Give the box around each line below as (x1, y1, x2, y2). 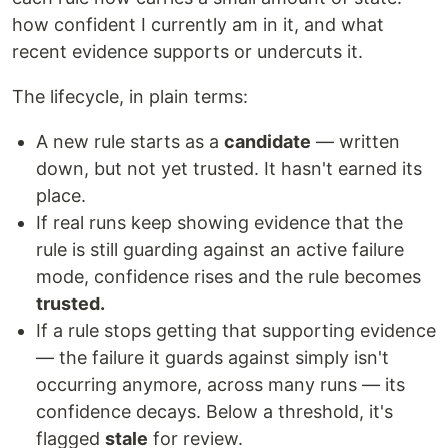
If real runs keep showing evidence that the (36, 212, 403, 233)
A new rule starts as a (36, 131, 224, 152)
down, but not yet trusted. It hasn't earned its (36, 158, 422, 179)
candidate (224, 131, 311, 152)
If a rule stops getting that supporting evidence (36, 320, 436, 341)
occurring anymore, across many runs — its (36, 374, 405, 395)
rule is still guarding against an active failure (36, 239, 404, 260)
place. (36, 185, 86, 206)
